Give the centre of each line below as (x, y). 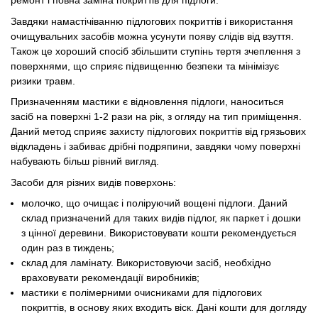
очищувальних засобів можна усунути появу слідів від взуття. (152, 36)
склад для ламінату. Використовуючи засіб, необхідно (147, 262)
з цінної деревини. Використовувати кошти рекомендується (159, 232)
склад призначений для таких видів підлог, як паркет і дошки (161, 218)
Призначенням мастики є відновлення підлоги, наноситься (147, 102)
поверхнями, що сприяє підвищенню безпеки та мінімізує (145, 66)
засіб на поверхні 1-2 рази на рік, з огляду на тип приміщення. (156, 117)
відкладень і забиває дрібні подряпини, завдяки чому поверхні (155, 147)
